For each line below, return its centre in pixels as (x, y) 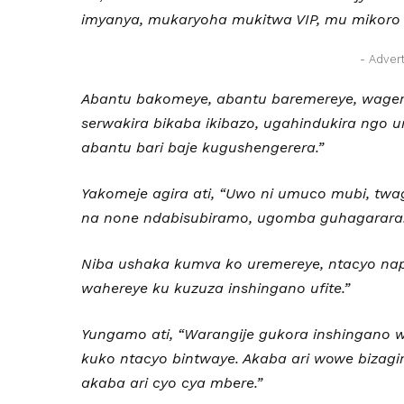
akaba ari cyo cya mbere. (169, 383)
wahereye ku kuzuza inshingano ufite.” (216, 288)
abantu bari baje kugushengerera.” (203, 147)
